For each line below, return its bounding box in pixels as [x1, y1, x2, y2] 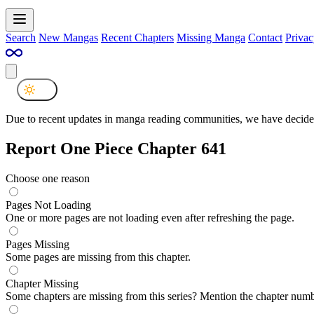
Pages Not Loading [6, 198, 91, 211]
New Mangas [39, 31, 98, 43]
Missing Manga [177, 31, 245, 43]
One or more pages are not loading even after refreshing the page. [6, 211, 294, 224]
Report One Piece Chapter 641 [6, 139, 226, 158]
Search [6, 31, 36, 43]
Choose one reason [6, 172, 90, 184]
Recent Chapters [101, 31, 174, 43]
